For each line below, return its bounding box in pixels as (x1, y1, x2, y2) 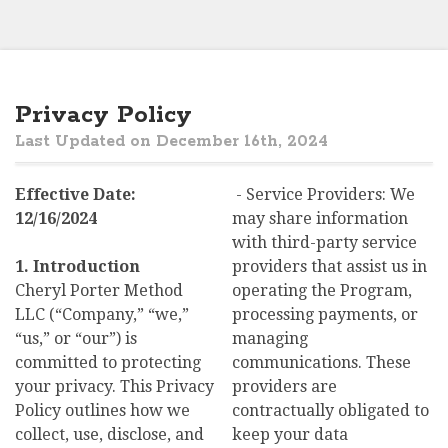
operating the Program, (232, 281, 412, 300)
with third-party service (232, 233, 417, 252)
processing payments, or (232, 305, 418, 324)
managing (232, 329, 308, 348)
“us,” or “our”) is (15, 329, 137, 348)
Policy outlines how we (15, 401, 190, 420)
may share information (232, 209, 408, 228)
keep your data (232, 425, 348, 444)
